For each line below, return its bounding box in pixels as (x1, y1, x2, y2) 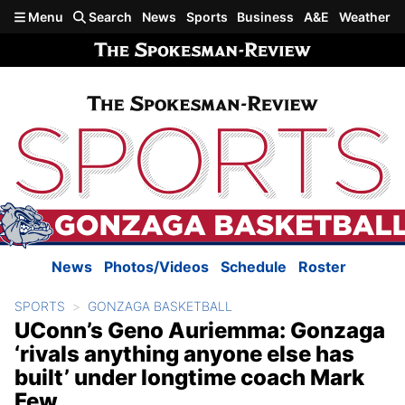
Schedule (221, 258, 287, 277)
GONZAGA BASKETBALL (88, 298, 232, 315)
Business (237, 9, 295, 24)
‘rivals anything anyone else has (14, 341, 354, 368)
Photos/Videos (104, 258, 209, 277)
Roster (298, 258, 346, 277)
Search (86, 9, 133, 24)
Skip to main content (7, 6, 150, 24)
